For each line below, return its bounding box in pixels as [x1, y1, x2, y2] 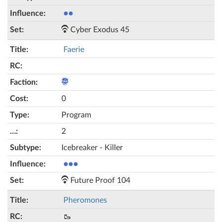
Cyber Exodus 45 [68, 26, 129, 34]
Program [61, 111, 91, 119]
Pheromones [63, 196, 107, 204]
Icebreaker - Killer [61, 144, 123, 152]
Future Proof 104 [68, 176, 130, 184]
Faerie [63, 46, 84, 54]
